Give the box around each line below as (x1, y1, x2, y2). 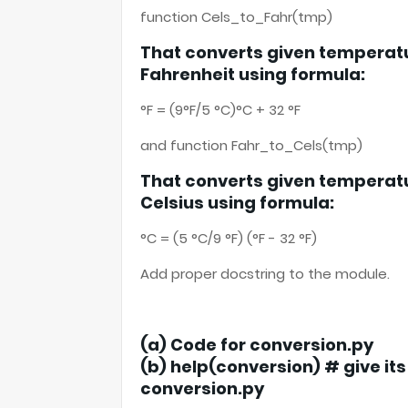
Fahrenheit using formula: (140, 63, 365, 86)
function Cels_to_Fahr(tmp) (140, 7, 332, 26)
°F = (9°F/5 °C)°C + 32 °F (140, 100, 301, 119)
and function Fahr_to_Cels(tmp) (140, 136, 362, 155)
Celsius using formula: (140, 191, 334, 214)
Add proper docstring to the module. (140, 264, 390, 283)
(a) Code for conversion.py (140, 333, 373, 356)
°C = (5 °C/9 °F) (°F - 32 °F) (140, 229, 317, 248)
